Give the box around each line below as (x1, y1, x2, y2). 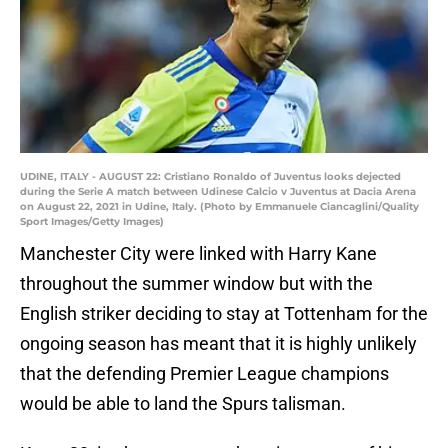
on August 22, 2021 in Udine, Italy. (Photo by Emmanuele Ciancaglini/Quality (20, 200, 419, 214)
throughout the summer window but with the (20, 273, 373, 295)
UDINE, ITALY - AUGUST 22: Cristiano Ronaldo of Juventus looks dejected (20, 170, 401, 184)
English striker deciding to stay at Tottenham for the (20, 303, 428, 325)
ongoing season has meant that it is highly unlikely (20, 333, 417, 355)
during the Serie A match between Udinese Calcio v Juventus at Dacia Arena (20, 185, 416, 199)
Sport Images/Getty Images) (20, 215, 164, 229)
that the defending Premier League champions (20, 363, 389, 385)
